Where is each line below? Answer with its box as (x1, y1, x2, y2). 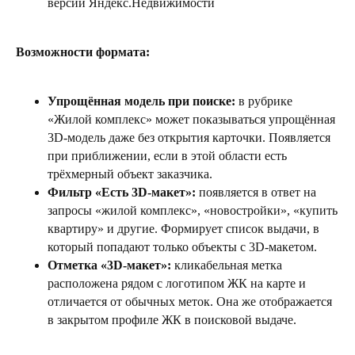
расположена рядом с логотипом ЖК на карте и (48, 276, 306, 290)
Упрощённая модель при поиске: (48, 94, 239, 108)
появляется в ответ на (199, 185, 316, 199)
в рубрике (239, 94, 292, 108)
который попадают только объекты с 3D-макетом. (48, 239, 317, 254)
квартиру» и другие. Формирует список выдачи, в (48, 221, 319, 235)
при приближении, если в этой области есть (48, 148, 287, 162)
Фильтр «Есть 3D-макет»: (48, 185, 199, 199)
